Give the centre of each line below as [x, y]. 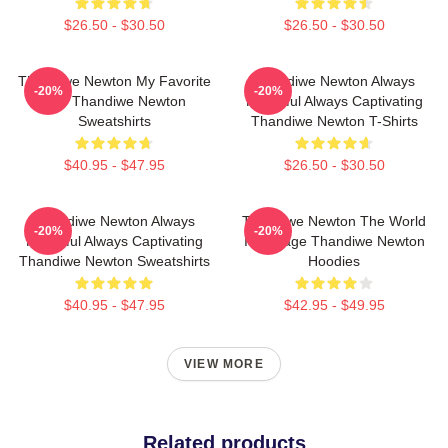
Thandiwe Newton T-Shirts [334, 121]
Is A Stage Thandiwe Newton [334, 241]
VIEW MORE [224, 364]
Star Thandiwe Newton [114, 101]
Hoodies [334, 261]
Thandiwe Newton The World [334, 221]
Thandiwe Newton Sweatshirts [114, 261]
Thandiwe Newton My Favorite [114, 81]
